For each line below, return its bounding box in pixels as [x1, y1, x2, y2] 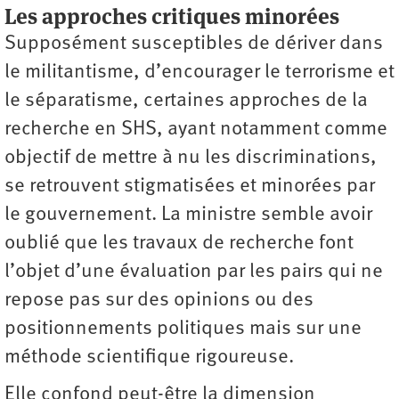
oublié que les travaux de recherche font [4, 233, 354, 255]
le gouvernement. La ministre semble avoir [4, 205, 372, 226]
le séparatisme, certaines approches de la [4, 91, 368, 112]
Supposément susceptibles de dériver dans [4, 34, 383, 55]
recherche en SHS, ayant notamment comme [4, 119, 387, 141]
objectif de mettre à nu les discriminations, [4, 148, 377, 169]
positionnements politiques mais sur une [4, 319, 362, 340]
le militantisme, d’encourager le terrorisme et [4, 62, 395, 84]
